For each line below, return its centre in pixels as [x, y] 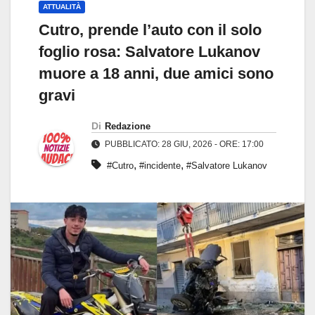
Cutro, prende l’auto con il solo [150, 30]
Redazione [128, 127]
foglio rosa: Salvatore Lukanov [149, 52]
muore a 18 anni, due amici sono [156, 74]
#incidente [160, 166]
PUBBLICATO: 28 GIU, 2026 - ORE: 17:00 [183, 144]
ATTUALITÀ [62, 7]
